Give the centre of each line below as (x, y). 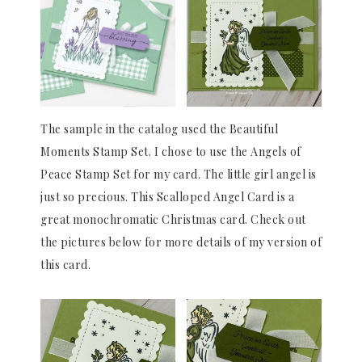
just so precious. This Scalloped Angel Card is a (167, 196)
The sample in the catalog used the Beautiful (159, 128)
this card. (65, 264)
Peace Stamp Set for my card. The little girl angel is (179, 174)
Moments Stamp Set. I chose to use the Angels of (171, 151)
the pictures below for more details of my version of (181, 242)
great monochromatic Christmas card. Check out (173, 219)
